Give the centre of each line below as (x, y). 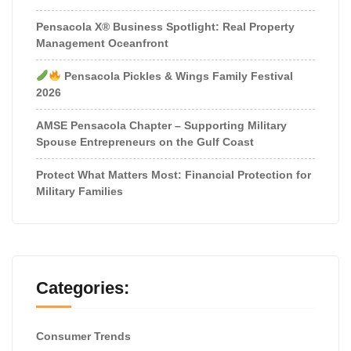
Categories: (83, 288)
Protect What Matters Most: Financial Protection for (174, 174)
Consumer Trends (83, 336)
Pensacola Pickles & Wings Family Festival (177, 76)
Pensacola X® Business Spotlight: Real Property (165, 26)
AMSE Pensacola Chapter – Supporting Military (161, 125)
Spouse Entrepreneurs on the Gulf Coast (145, 141)
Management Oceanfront (102, 43)
